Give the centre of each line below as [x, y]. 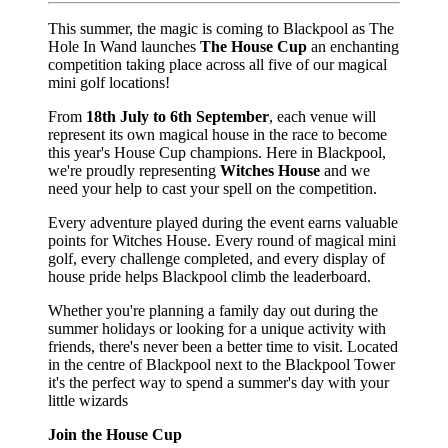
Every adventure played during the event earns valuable [223, 222]
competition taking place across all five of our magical [217, 64]
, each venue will [322, 116]
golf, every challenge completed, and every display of [216, 258]
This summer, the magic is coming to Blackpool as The [221, 28]
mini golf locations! [109, 82]
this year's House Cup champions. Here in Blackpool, [217, 152]
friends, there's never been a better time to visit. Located [223, 346]
